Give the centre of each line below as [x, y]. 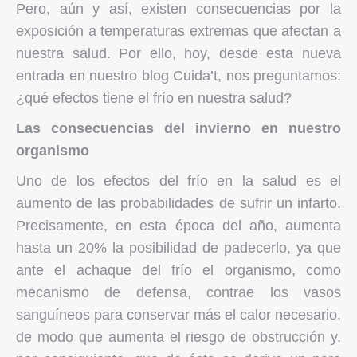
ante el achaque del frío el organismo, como [178, 270]
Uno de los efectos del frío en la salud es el [178, 180]
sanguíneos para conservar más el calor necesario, [178, 314]
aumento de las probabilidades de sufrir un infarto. [178, 203]
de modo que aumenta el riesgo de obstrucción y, [178, 337]
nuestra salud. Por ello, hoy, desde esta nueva [178, 53]
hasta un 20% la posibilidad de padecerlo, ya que [178, 247]
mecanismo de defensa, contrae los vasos [178, 292]
